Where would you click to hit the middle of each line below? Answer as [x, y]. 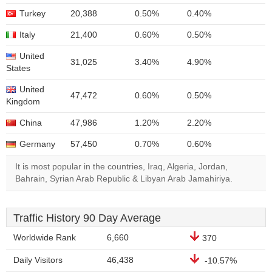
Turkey [32, 14]
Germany [37, 144]
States [18, 68]
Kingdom [23, 102]
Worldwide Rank [45, 238]
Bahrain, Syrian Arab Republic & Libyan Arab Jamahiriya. [124, 179]
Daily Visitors [38, 260]
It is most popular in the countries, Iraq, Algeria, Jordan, [121, 167]
